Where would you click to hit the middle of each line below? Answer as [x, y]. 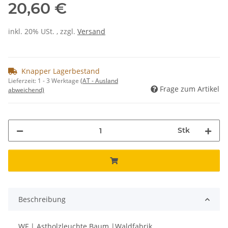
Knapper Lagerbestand [61, 71]
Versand [91, 32]
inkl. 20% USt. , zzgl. [43, 32]
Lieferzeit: [23, 81]
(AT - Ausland [99, 81]
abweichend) [26, 90]
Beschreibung [42, 199]
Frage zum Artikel [190, 89]
